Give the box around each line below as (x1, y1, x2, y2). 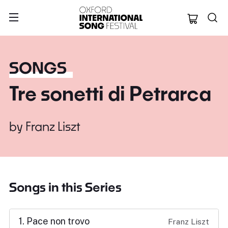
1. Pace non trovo (19, 216, 90, 226)
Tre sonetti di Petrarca (9, 81, 211, 105)
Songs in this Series (9, 180, 122, 194)
